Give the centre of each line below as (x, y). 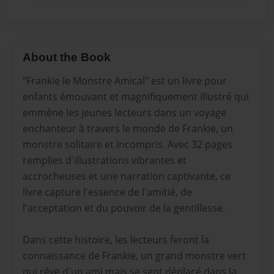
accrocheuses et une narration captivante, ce (127, 176)
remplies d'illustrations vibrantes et (105, 160)
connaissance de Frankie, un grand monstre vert (134, 255)
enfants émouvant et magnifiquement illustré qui (136, 96)
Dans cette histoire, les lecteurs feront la (116, 239)
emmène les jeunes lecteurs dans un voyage (124, 112)
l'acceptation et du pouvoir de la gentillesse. (124, 208)
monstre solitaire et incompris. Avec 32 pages (128, 144)
